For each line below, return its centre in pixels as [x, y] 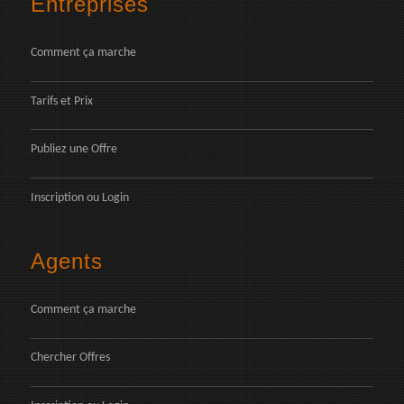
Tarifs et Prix [62, 101]
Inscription [57, 197]
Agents [67, 261]
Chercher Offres [70, 358]
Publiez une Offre [74, 150]
